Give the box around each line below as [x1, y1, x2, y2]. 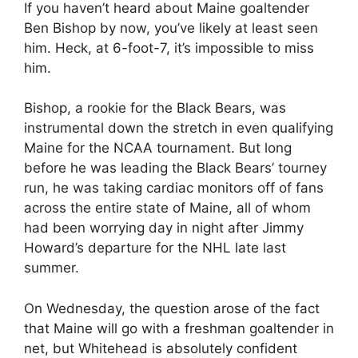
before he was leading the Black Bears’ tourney [24, 160, 327, 176]
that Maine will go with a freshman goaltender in [24, 320, 334, 336]
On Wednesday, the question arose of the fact [24, 300, 320, 316]
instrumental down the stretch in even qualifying [24, 120, 333, 136]
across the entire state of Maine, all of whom [24, 200, 311, 216]
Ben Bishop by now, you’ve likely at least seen [24, 19, 318, 36]
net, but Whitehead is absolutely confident [24, 340, 297, 356]
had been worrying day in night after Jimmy [24, 220, 304, 236]
